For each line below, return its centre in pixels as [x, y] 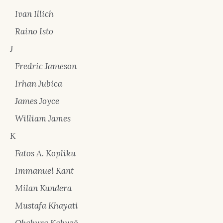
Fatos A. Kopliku [45, 153]
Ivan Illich [34, 14]
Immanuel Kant [44, 171]
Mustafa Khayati [47, 206]
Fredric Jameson [46, 66]
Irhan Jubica [39, 84]
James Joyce [37, 101]
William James [43, 118]
